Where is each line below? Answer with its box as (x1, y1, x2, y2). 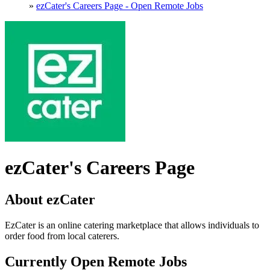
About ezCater (5, 192, 95, 208)
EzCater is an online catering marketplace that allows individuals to (5, 220, 259, 231)
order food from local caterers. (5, 231, 119, 242)
